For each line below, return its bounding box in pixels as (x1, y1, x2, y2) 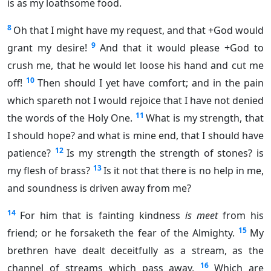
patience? (7, 146, 51, 160)
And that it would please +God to (100, 41, 264, 55)
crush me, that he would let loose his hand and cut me (7, 59, 264, 73)
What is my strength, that (146, 111, 264, 125)
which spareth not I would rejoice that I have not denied (7, 94, 264, 108)
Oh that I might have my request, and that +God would (13, 24, 264, 38)
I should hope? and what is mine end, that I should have (7, 129, 264, 143)
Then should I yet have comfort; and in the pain (37, 76, 264, 90)
